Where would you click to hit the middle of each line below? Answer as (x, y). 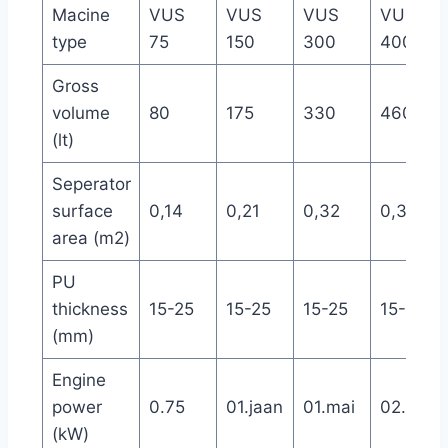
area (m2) (90, 237)
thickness (89, 308)
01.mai (328, 406)
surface (82, 210)
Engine (78, 379)
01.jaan (254, 406)
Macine (80, 14)
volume (80, 112)
